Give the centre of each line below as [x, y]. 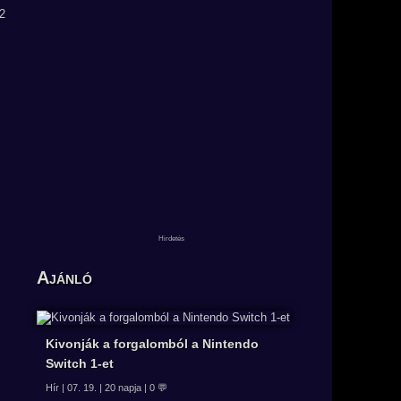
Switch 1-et [80, 364]
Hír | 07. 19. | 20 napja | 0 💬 [107, 388]
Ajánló [64, 277]
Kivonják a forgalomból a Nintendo [152, 344]
